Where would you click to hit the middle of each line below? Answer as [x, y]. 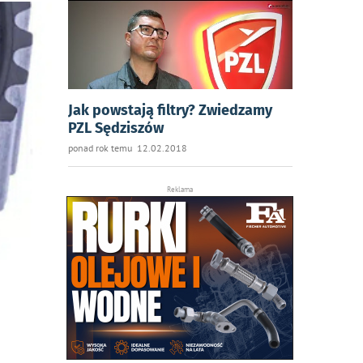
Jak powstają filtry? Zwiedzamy [170, 110]
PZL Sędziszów [115, 128]
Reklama [180, 189]
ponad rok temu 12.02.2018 [127, 148]
